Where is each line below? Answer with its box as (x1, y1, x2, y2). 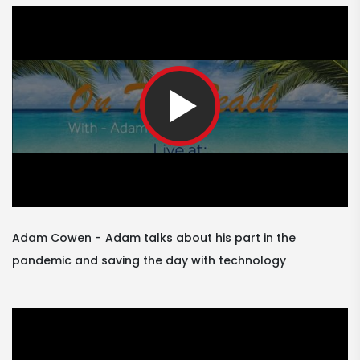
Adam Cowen (12, 230, 92, 247)
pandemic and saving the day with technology (12, 252, 286, 269)
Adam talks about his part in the (105, 230, 296, 247)
